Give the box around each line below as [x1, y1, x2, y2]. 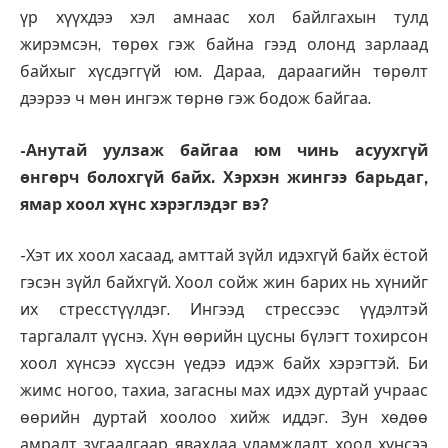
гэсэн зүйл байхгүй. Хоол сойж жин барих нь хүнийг [20, 273, 428, 293]
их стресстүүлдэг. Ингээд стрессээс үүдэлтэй [20, 300, 428, 320]
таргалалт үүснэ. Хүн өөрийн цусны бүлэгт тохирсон [20, 327, 428, 347]
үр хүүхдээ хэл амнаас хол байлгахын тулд [20, 8, 428, 28]
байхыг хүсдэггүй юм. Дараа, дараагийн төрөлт [20, 62, 428, 82]
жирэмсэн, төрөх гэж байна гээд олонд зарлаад [20, 35, 428, 55]
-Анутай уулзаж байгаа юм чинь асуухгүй [20, 140, 428, 160]
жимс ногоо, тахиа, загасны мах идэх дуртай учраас [20, 381, 428, 401]
